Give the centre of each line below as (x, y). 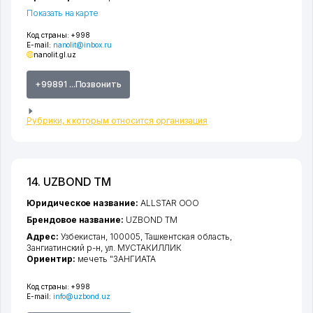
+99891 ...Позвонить (79, 84)
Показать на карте (63, 13)
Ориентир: (52, 259)
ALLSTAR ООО (170, 203)
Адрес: (44, 236)
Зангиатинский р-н (64, 247)
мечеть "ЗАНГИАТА (116, 259)
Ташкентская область (187, 236)
